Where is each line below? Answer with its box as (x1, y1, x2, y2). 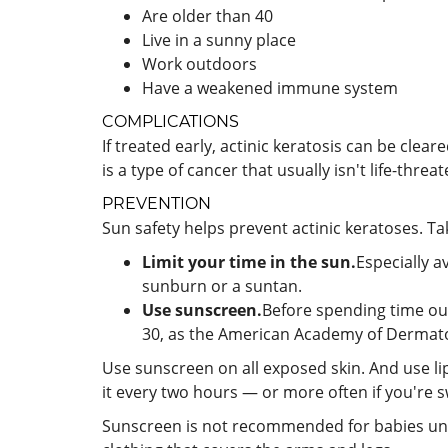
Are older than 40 (142, 5, 273, 27)
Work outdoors (142, 53, 257, 75)
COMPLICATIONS (102, 112, 239, 131)
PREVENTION (102, 194, 211, 213)
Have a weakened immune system (142, 77, 398, 99)
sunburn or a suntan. (142, 275, 302, 297)
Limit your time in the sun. (142, 251, 356, 273)
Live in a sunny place (142, 29, 296, 51)
